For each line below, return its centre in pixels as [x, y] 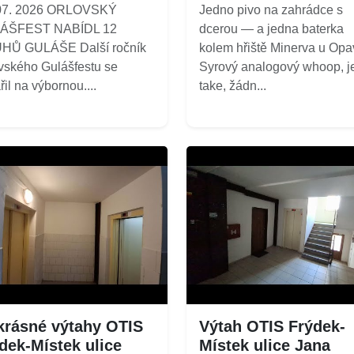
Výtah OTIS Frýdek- [272, 326]
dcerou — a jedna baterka [271, 28]
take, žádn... [233, 85]
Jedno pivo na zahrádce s [271, 9]
